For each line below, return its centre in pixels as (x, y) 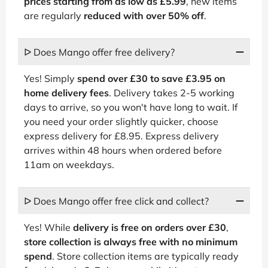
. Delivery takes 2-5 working (172, 92)
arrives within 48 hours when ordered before (123, 150)
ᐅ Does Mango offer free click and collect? (116, 201)
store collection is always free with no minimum (131, 241)
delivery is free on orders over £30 (150, 227)
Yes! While (48, 227)
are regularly (54, 15)
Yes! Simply (51, 78)
